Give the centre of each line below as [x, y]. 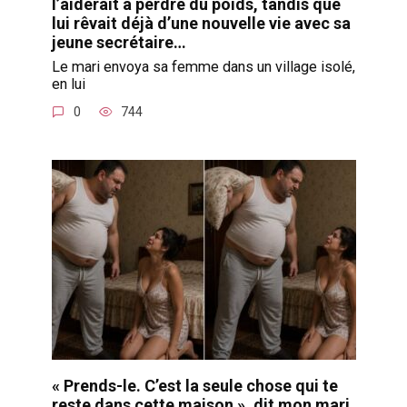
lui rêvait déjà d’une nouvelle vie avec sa [201, 23]
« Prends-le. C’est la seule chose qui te [194, 386]
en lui [68, 84]
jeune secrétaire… [119, 42]
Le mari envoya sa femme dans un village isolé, [203, 66]
